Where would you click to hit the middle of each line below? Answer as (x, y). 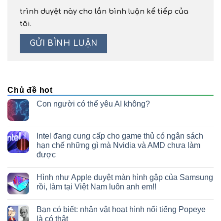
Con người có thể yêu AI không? (93, 104)
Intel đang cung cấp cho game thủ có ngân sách (120, 136)
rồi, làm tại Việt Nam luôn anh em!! (96, 186)
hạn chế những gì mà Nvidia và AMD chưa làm (118, 145)
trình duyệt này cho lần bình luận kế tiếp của (104, 12)
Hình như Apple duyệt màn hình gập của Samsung (125, 177)
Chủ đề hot (30, 90)
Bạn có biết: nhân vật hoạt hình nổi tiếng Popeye (121, 209)
